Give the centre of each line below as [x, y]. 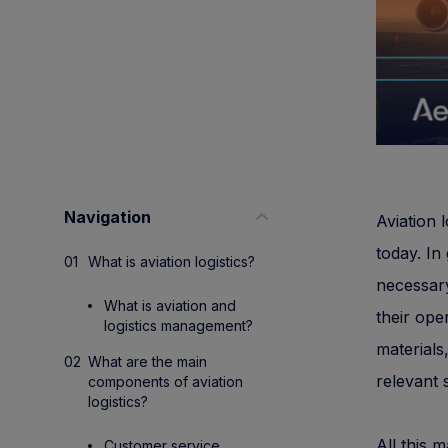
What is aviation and [170, 305]
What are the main [147, 361]
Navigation [107, 217]
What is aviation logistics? [171, 261]
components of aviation [165, 381]
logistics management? [178, 325]
